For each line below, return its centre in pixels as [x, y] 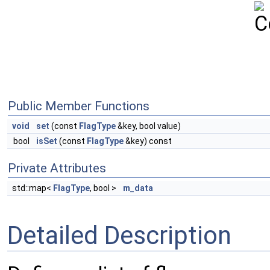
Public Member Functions [79, 106]
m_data [138, 188]
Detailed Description [119, 235]
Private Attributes [57, 168]
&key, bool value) [148, 126]
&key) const [148, 141]
